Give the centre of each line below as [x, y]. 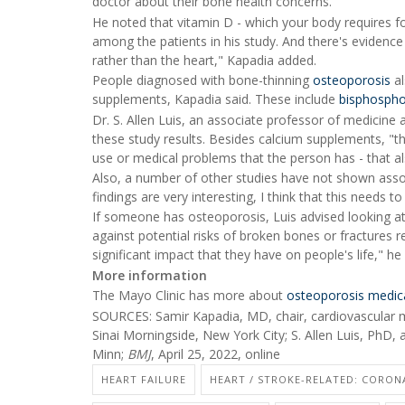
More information [150, 275]
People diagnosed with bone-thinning [202, 80]
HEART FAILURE [144, 379]
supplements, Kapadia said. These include [216, 99]
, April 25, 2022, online [216, 353]
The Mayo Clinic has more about [189, 296]
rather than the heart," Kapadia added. [204, 60]
